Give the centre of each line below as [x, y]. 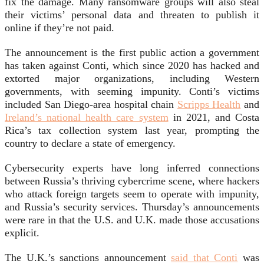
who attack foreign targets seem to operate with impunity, [132, 194]
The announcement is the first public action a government [132, 53]
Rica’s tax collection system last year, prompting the [132, 131]
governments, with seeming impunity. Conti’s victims [132, 92]
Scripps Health [209, 105]
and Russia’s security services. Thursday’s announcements [132, 207]
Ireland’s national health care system [87, 118]
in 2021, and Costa [214, 118]
